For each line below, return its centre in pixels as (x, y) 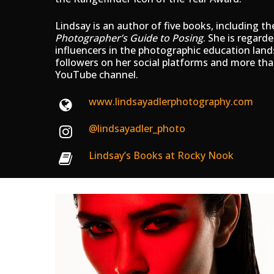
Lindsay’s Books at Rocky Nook (161, 155)
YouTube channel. (97, 74)
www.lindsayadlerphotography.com (171, 101)
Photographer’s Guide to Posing (129, 38)
